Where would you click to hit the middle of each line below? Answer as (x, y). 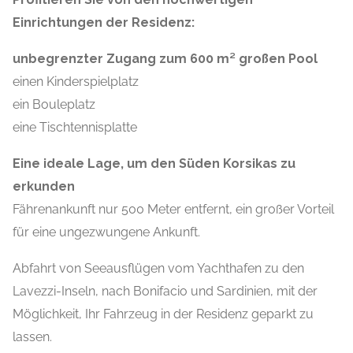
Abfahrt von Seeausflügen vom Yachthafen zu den (158, 269)
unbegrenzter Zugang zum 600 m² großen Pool (165, 59)
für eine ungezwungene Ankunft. (106, 232)
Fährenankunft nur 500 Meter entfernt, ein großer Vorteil (173, 210)
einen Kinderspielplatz (76, 82)
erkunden (44, 187)
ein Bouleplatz (54, 105)
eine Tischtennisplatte (75, 128)
